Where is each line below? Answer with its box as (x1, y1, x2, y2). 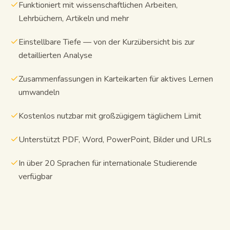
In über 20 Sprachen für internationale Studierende (18, 157, 197, 169)
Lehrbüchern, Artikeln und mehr (18, 12, 129, 24)
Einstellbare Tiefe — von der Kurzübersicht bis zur (18, 36, 195, 48)
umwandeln (18, 86, 60, 98)
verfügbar (18, 170, 52, 182)
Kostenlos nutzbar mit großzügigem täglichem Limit (18, 110, 201, 122)
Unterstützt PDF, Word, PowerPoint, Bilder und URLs (18, 133, 212, 145)
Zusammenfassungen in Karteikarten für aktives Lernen (18, 73, 213, 85)
